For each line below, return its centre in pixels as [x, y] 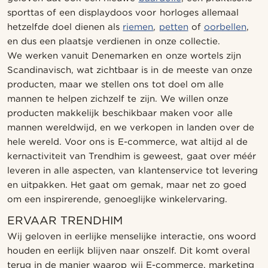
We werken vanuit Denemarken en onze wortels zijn [124, 56]
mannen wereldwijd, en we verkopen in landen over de [131, 127]
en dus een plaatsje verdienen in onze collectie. [114, 41]
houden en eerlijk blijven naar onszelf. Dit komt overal [129, 251]
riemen [138, 27]
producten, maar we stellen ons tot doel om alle [115, 84]
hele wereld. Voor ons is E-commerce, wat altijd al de [127, 142]
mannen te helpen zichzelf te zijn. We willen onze [118, 99]
